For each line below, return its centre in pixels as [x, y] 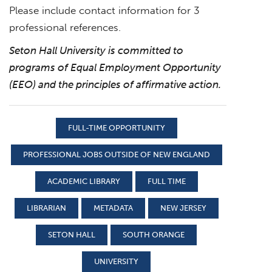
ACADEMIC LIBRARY [83, 181]
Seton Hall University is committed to [96, 50]
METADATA [113, 208]
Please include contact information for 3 [104, 10]
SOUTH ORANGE [154, 234]
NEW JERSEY [183, 208]
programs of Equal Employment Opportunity [115, 67]
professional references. [65, 27]
